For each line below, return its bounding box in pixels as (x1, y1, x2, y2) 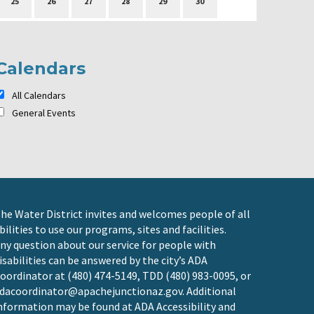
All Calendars (9, 89, 66, 102)
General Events (11, 107, 76, 120)
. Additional (182, 284, 236, 299)
